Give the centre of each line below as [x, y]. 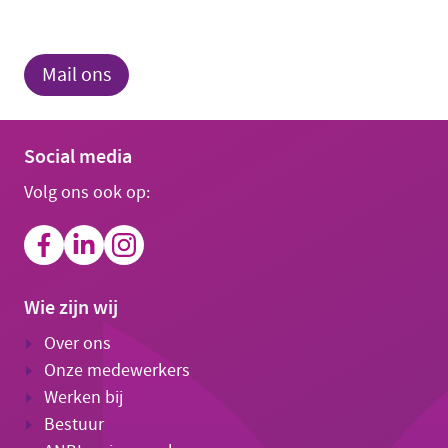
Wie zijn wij [71, 306]
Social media [78, 155]
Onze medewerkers [117, 370]
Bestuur [74, 424]
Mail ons [76, 74]
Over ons [77, 343]
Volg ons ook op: [87, 192]
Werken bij [83, 397]
